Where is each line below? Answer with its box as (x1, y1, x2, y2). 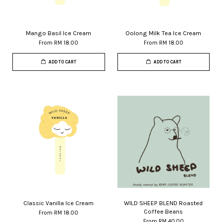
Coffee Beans (144, 208, 183, 215)
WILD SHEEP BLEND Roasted (124, 199, 203, 207)
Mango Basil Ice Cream (26, 29, 92, 37)
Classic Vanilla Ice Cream (23, 199, 94, 207)
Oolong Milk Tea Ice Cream (125, 29, 202, 37)
